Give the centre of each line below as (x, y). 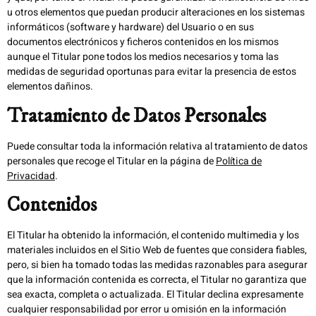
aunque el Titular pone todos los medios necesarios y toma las (143, 57)
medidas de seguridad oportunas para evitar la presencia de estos (152, 72)
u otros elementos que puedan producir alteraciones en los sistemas (156, 13)
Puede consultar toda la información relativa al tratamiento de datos (157, 146)
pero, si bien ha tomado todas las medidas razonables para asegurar (157, 265)
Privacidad (31, 176)
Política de (239, 161)
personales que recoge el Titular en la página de (111, 161)
